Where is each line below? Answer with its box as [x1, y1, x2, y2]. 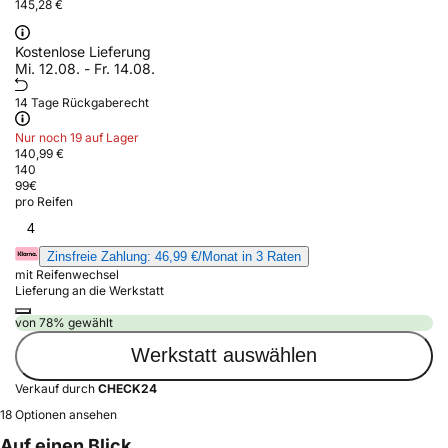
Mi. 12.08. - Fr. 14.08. [15, 59, 155, 77]
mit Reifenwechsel [15, 266, 119, 282]
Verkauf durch [15, 380, 98, 396]
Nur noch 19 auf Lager [15, 129, 139, 145]
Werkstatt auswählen [131, 344, 317, 367]
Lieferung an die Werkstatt [15, 282, 164, 298]
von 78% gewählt [15, 314, 113, 330]
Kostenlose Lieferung [15, 42, 151, 60]
